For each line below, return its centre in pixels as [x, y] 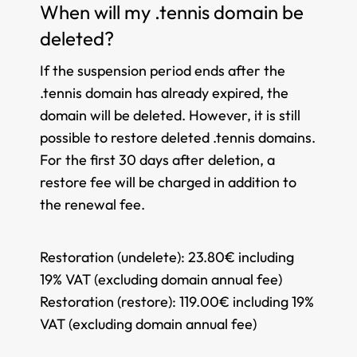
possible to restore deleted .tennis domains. [178, 137]
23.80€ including [241, 257]
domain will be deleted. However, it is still [170, 115]
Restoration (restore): [110, 302]
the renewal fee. [92, 204]
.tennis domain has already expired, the [164, 93]
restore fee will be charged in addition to [168, 182]
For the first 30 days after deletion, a [157, 160]
